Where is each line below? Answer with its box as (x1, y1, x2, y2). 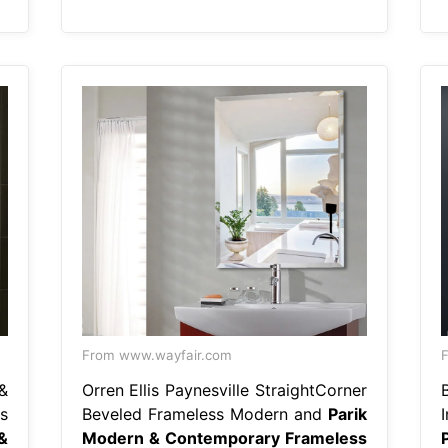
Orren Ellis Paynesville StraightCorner (81, 379, 367, 400)
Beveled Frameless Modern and (81, 403, 328, 424)
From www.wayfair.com (81, 346, 232, 363)
